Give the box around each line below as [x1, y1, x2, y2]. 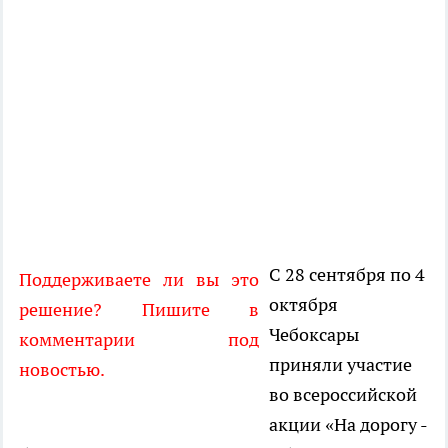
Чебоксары [269, 323, 359, 347]
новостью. [19, 358, 105, 382]
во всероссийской [269, 383, 417, 407]
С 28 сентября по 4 [269, 263, 425, 287]
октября [269, 293, 338, 317]
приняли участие [269, 353, 412, 377]
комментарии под [19, 328, 259, 352]
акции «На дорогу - [269, 413, 427, 437]
